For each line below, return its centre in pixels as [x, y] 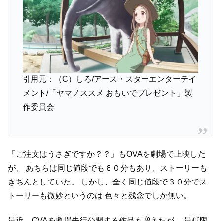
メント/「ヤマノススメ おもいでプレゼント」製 [107, 93]
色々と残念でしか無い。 [147, 195]
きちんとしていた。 [43, 182]
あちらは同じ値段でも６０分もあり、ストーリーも [115, 168]
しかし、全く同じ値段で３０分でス [143, 182]
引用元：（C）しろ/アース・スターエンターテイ [109, 79]
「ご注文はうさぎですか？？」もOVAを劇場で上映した [107, 154]
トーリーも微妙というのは [55, 195]
